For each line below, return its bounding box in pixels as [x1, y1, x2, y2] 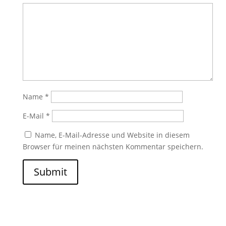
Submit [33, 165, 67, 179]
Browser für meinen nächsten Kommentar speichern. [22, 142, 203, 152]
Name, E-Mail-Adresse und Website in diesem [34, 130, 190, 140]
